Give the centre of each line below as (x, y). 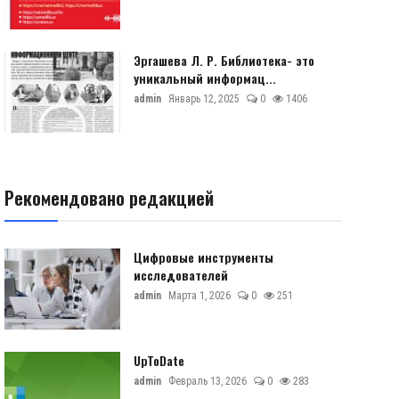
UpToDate (159, 360)
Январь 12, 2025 (204, 99)
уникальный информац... (204, 78)
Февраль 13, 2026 (207, 381)
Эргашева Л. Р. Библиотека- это (224, 60)
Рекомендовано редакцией (109, 198)
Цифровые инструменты (203, 257)
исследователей (180, 275)
